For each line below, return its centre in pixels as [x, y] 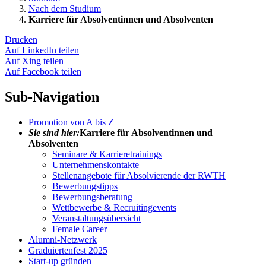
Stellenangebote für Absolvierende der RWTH [139, 175]
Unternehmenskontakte [96, 164]
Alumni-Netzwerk [63, 239]
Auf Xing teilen [34, 61]
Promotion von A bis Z [71, 122]
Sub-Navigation [52, 96]
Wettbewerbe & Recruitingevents [114, 207]
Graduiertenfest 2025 [68, 250]
